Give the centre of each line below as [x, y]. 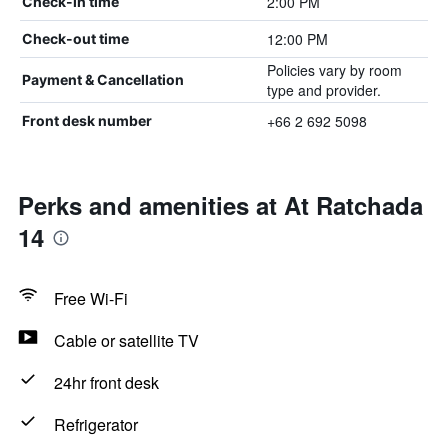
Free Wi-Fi [91, 298]
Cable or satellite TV [126, 340]
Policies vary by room [334, 70]
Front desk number [87, 120]
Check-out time [75, 38]
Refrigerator [96, 424]
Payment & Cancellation [103, 79]
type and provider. [323, 90]
